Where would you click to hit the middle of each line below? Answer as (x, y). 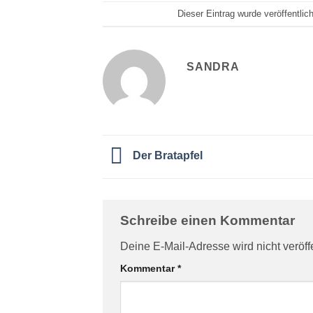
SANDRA (213, 67)
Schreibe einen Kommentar (209, 220)
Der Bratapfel (168, 156)
